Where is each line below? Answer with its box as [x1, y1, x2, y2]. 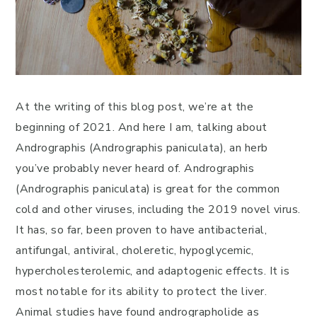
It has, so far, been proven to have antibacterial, [16, 222, 267, 238]
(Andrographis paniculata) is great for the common [16, 181, 280, 197]
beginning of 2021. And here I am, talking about [16, 120, 267, 135]
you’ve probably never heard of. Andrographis [16, 161, 254, 176]
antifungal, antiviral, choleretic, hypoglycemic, [16, 243, 253, 258]
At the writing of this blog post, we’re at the [16, 99, 253, 115]
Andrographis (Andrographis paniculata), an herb [16, 140, 268, 156]
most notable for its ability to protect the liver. [16, 284, 267, 299]
